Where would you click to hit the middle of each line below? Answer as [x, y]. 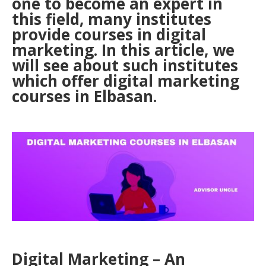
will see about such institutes [125, 65]
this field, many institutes [112, 19]
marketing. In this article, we [123, 50]
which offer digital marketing [126, 81]
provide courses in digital [109, 34]
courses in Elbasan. [84, 96]
